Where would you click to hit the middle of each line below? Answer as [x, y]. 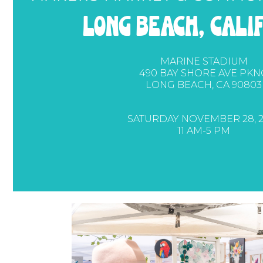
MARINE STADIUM [204, 62]
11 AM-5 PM [204, 131]
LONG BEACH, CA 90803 [204, 85]
